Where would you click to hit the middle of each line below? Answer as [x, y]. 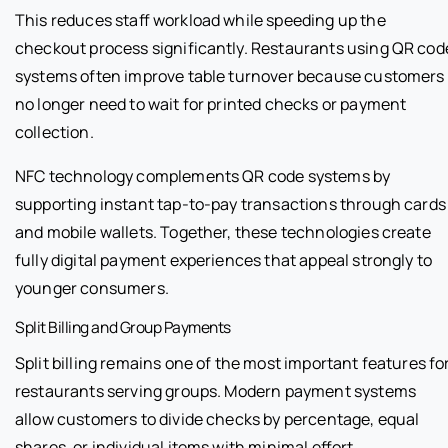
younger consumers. [92, 287]
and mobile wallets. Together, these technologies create [223, 231]
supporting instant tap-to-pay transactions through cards [230, 203]
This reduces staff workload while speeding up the [200, 19]
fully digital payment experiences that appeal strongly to [224, 259]
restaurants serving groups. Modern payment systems [216, 390]
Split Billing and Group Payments [123, 326]
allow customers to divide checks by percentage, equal [217, 418]
